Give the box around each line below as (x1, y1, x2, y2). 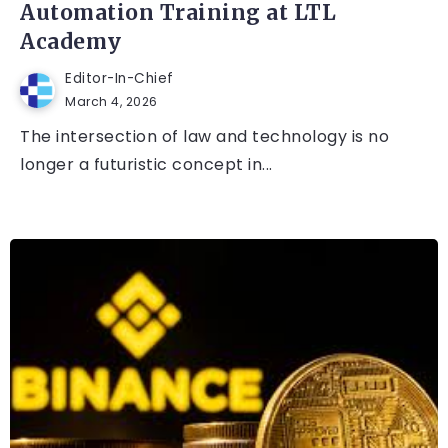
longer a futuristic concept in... (20, 153, 273, 177)
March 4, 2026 (65, 93, 158, 111)
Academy (20, 29, 122, 56)
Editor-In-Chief (65, 69, 174, 89)
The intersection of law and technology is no (20, 125, 389, 149)
